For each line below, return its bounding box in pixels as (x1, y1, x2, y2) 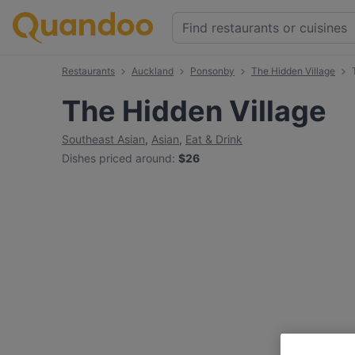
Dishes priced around (62, 151, 172, 165)
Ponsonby (190, 65, 235, 77)
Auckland (132, 65, 174, 77)
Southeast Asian (62, 132, 145, 146)
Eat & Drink (185, 132, 242, 146)
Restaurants (62, 65, 115, 77)
